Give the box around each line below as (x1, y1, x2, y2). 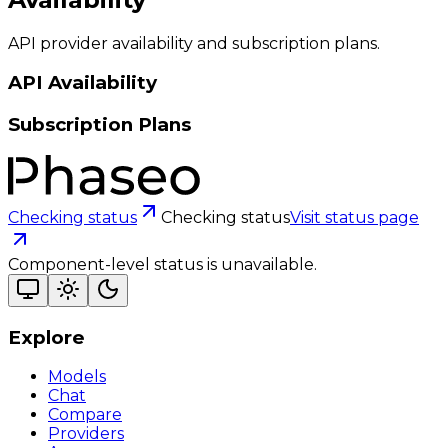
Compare (48, 405, 122, 425)
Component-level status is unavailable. (8, 254, 317, 274)
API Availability (8, 71, 157, 95)
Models (48, 367, 106, 387)
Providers (48, 424, 124, 444)
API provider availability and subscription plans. (8, 33, 380, 53)
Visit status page (290, 207, 419, 227)
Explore (8, 325, 85, 349)
